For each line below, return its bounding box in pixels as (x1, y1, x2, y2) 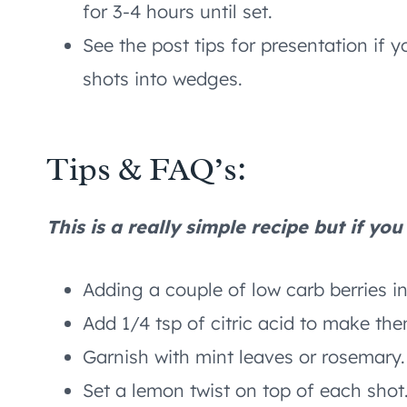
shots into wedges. (83, 66, 243, 90)
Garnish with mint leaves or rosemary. (83, 344, 405, 368)
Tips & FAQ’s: (46, 147, 246, 190)
